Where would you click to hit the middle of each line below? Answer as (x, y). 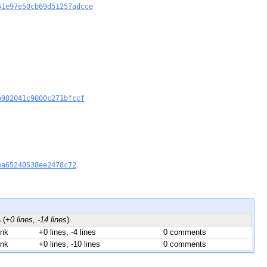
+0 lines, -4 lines (67, 232)
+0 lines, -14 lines (36, 219)
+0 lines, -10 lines (69, 244)
